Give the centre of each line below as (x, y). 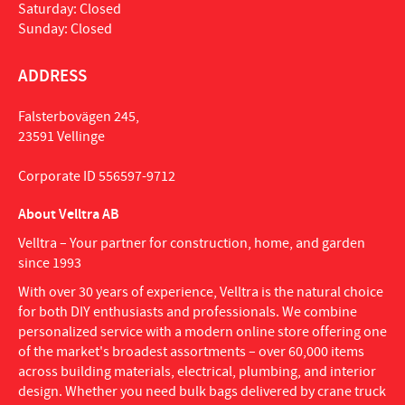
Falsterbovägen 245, (79, 116)
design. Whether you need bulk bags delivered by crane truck (202, 392)
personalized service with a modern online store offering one (202, 332)
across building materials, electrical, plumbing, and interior (197, 372)
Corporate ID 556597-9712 (97, 176)
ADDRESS (52, 77)
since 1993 (50, 264)
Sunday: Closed (65, 29)
